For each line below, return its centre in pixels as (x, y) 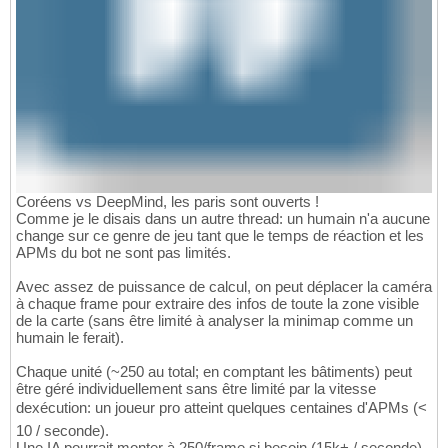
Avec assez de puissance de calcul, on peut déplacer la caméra (224, 287)
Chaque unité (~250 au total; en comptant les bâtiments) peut (214, 372)
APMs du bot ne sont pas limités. (123, 253)
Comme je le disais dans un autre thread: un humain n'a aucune (223, 219)
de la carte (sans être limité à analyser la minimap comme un (214, 321)
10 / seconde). (62, 431)
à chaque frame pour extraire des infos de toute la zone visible (217, 304)
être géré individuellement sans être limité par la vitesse (196, 389)
